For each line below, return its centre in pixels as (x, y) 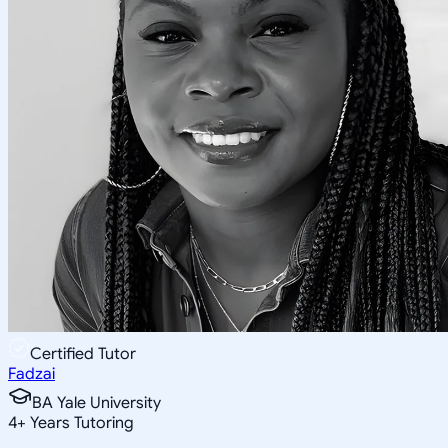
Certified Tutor (83, 353)
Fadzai (31, 373)
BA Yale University (96, 402)
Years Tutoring (80, 422)
